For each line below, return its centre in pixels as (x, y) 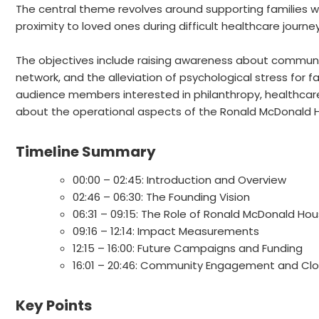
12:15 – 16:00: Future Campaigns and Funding (188, 249)
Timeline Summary (86, 152)
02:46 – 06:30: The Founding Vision (161, 197)
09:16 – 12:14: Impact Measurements (166, 231)
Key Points (54, 306)
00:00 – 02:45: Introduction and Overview (179, 180)
